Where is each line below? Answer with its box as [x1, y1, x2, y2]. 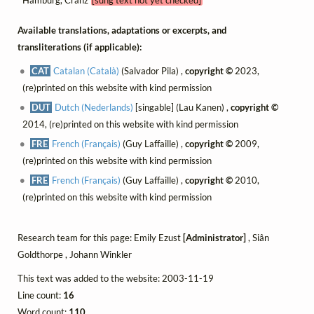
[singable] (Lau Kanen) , [133, 101, 231, 113]
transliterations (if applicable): [18, 41, 142, 53]
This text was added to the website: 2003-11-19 [18, 273, 214, 285]
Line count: [18, 289, 63, 301]
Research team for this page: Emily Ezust [18, 232, 183, 244]
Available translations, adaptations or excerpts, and [18, 24, 226, 36]
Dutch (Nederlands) [55, 101, 134, 113]
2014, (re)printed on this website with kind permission [22, 118, 238, 130]
